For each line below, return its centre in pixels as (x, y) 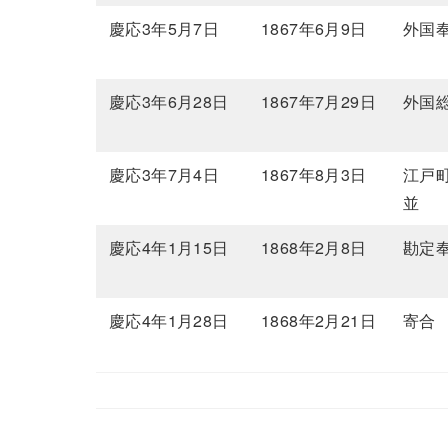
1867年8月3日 (314, 175)
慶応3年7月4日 (164, 175)
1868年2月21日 (319, 321)
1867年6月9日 (314, 29)
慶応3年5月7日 (164, 29)
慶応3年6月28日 (169, 102)
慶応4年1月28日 (169, 321)
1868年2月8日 (314, 248)
